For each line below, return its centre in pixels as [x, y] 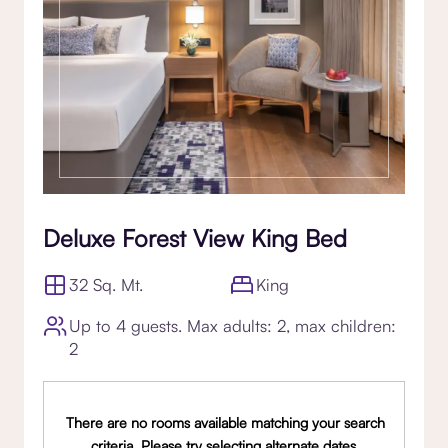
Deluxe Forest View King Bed [195, 237]
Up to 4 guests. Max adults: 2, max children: [232, 325]
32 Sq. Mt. [106, 284]
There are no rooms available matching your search [225, 422]
